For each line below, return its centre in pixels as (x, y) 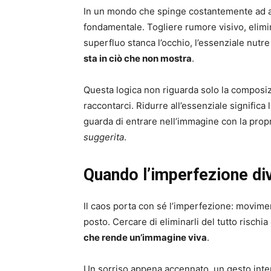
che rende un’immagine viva (145, 238)
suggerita (104, 137)
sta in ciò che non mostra (138, 59)
